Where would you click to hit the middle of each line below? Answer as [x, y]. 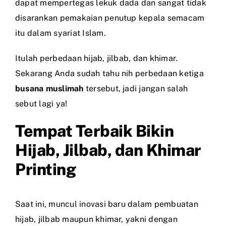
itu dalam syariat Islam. [61, 33]
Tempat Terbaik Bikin [95, 131]
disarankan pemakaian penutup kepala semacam [110, 18]
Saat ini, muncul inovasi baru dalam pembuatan [107, 204]
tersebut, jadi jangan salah [136, 88]
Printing [46, 169]
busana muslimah [49, 88]
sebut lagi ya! [41, 103]
